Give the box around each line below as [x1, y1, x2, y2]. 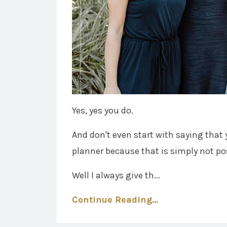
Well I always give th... [72, 170, 160, 181]
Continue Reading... [72, 194, 158, 206]
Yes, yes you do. [72, 105, 133, 117]
